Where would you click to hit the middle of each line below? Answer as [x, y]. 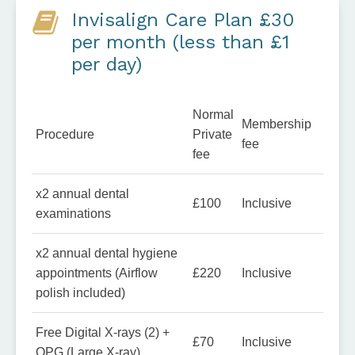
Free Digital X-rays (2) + [103, 332]
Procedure [65, 134]
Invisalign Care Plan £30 [183, 19]
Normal [213, 114]
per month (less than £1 [180, 42]
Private [212, 134]
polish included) [80, 292]
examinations [73, 213]
